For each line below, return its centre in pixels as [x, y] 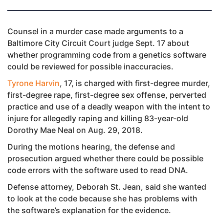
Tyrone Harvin [33, 83]
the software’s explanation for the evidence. [89, 210]
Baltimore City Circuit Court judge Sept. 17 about [98, 43]
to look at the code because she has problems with [102, 198]
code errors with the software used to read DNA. [98, 170]
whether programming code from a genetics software [107, 55]
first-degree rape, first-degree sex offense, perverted [107, 95]
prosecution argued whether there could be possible [105, 158]
